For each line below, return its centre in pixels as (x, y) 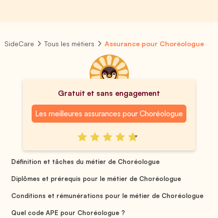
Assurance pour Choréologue (154, 44)
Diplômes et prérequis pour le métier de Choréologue (96, 178)
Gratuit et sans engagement (109, 93)
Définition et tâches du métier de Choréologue (85, 161)
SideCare (19, 44)
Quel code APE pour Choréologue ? (68, 212)
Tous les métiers (70, 44)
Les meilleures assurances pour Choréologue (109, 113)
